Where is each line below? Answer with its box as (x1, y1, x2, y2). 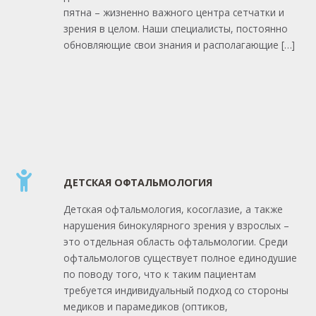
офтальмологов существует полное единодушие (63, 250, 297, 265)
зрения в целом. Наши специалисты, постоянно (63, 21, 288, 35)
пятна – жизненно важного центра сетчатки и (63, 5, 284, 19)
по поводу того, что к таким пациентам (63, 267, 256, 281)
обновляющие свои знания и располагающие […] (63, 37, 295, 51)
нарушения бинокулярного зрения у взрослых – (63, 218, 289, 232)
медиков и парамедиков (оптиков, (63, 299, 228, 313)
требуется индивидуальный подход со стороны (63, 283, 288, 297)
